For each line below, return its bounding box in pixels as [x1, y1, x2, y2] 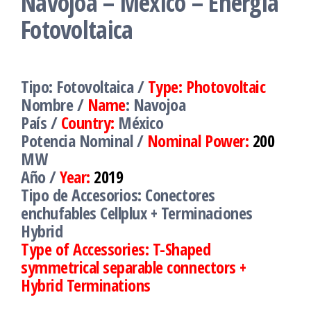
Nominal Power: [146, 128, 253, 152]
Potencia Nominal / [21, 128, 147, 152]
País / [21, 110, 61, 134]
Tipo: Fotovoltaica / [21, 74, 148, 98]
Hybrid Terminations [21, 273, 151, 296]
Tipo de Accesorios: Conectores [21, 183, 215, 206]
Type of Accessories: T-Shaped [21, 237, 211, 260]
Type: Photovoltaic [147, 74, 266, 98]
